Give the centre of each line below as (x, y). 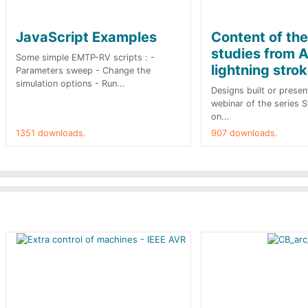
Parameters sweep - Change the (83, 70)
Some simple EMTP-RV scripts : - (85, 57)
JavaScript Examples (86, 37)
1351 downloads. (51, 133)
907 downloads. (244, 133)
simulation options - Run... (70, 84)
